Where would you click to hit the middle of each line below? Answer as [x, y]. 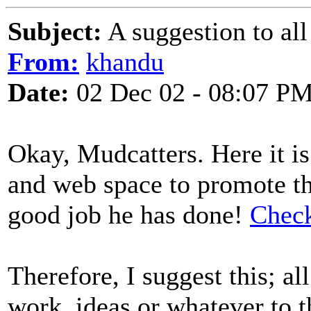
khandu [125, 62]
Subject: [55, 31]
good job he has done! [129, 215]
